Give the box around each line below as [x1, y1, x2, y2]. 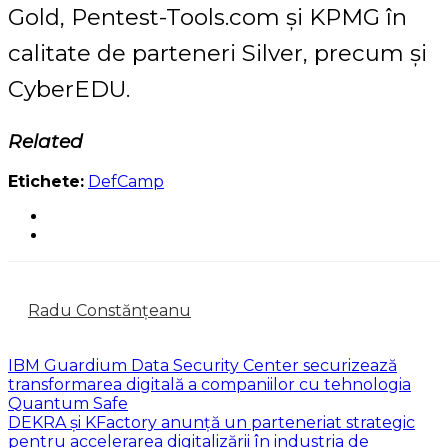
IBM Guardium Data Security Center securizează [8, 355, 397, 375]
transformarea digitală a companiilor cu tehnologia [8, 374, 411, 394]
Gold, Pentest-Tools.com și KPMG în [8, 3, 407, 32]
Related [8, 129, 83, 153]
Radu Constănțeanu [28, 300, 191, 320]
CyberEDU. [8, 75, 130, 104]
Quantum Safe [8, 393, 128, 413]
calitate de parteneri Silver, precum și [8, 39, 427, 68]
